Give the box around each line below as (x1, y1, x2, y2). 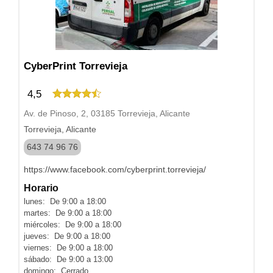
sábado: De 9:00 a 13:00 (24, 255, 113, 264)
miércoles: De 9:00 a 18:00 (24, 220, 121, 229)
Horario (24, 183, 58, 193)
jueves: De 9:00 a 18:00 (24, 232, 110, 241)
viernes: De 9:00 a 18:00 (24, 243, 113, 252)
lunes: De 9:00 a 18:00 (24, 197, 106, 206)
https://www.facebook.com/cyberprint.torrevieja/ (24, 165, 206, 174)
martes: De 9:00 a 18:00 (24, 208, 112, 218)
